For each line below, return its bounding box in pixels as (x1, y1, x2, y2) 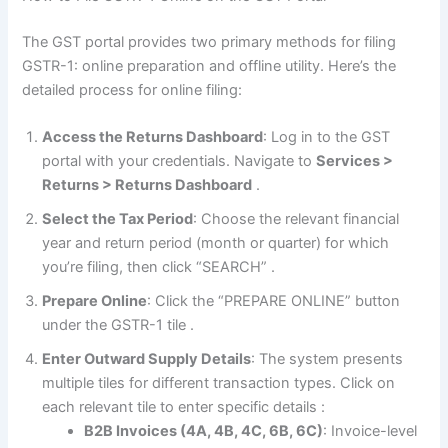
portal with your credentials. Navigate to (42, 152, 317, 171)
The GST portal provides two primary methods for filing (22, 33, 397, 52)
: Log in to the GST (263, 128, 391, 147)
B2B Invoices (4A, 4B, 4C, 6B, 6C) (84, 422, 324, 441)
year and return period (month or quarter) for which (42, 234, 390, 253)
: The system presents (251, 350, 404, 369)
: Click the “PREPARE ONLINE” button (147, 292, 401, 311)
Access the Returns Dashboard (42, 128, 264, 147)
